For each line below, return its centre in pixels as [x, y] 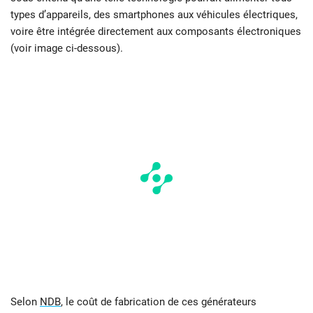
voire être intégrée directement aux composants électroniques [156, 32]
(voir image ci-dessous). [67, 49]
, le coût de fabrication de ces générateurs [159, 302]
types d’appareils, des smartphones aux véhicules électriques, [154, 15]
